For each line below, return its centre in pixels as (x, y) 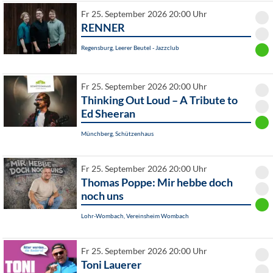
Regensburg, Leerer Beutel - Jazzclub (130, 48)
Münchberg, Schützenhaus (117, 134)
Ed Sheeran (108, 114)
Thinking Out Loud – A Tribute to (159, 100)
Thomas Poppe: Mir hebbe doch (157, 183)
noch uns (102, 196)
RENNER (103, 28)
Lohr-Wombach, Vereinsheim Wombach (135, 216)
